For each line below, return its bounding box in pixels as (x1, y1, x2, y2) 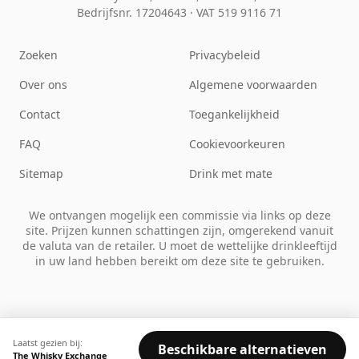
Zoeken (19, 47, 58, 63)
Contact (19, 107, 60, 123)
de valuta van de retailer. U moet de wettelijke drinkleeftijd (22, 238, 337, 254)
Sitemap (19, 166, 63, 182)
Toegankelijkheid (189, 107, 280, 123)
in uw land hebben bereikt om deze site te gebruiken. (34, 253, 325, 269)
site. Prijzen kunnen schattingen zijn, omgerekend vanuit (26, 223, 333, 239)
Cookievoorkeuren (189, 136, 285, 152)
